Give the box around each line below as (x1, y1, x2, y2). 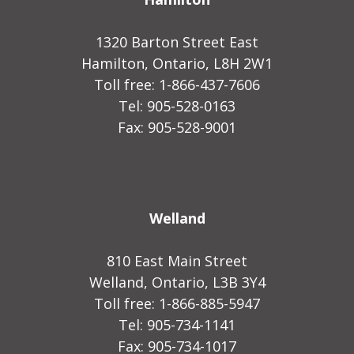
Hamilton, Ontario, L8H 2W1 (81, 53, 273, 73)
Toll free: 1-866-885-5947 (94, 293, 260, 313)
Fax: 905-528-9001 (118, 117, 236, 137)
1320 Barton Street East (96, 32, 258, 51)
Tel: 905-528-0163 (119, 96, 235, 115)
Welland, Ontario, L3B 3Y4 (88, 272, 265, 292)
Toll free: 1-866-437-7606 (94, 74, 260, 94)
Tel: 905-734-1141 (119, 314, 235, 334)
